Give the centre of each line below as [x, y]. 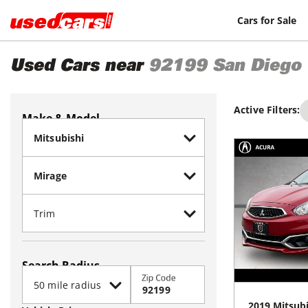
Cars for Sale [267, 20]
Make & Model [61, 118]
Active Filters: [267, 110]
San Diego [257, 67]
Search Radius [61, 265]
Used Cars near [77, 67]
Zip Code [159, 278]
